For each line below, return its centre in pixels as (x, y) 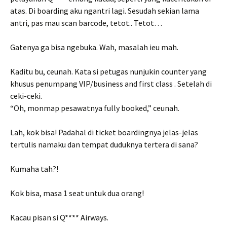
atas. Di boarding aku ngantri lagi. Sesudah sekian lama (105, 11)
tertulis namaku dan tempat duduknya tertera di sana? (104, 144)
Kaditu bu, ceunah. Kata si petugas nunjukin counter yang (108, 71)
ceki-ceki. (26, 96)
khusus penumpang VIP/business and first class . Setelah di (111, 84)
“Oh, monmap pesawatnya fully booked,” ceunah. (95, 108)
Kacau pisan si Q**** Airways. (59, 217)
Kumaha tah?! (34, 169)
